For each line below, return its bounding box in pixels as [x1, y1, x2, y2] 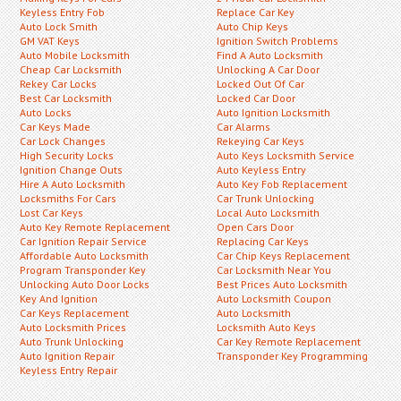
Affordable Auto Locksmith [20, 248, 149, 262]
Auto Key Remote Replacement [20, 219, 170, 234]
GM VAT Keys [20, 33, 80, 47]
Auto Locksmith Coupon [217, 291, 331, 305]
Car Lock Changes [20, 133, 106, 148]
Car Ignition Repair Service [20, 234, 147, 248]
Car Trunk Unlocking [217, 191, 314, 205]
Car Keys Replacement [20, 305, 129, 320]
